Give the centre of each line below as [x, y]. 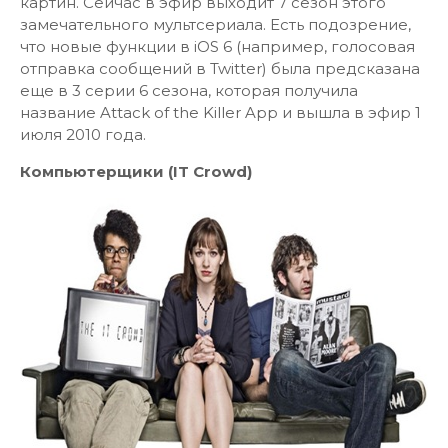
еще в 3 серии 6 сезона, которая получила [189, 90]
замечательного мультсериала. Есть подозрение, [215, 24]
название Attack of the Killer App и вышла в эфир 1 [220, 112]
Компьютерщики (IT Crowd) [136, 171]
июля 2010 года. [83, 134]
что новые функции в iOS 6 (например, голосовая [217, 46]
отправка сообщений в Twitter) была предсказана [220, 68]
